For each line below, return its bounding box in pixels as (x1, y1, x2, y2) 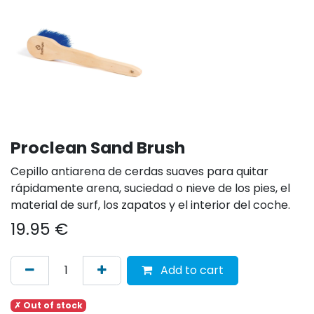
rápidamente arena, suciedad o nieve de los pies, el (11, 179, 290, 196)
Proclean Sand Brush (11, 135, 185, 159)
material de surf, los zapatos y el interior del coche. (11, 196, 293, 213)
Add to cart (158, 261, 224, 278)
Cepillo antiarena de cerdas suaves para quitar (11, 163, 268, 179)
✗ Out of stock (13, 299, 83, 311)
